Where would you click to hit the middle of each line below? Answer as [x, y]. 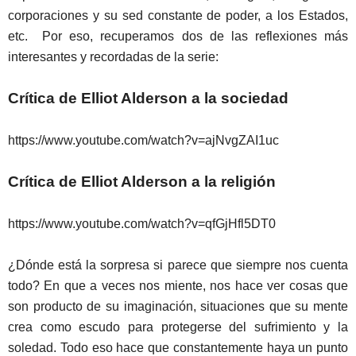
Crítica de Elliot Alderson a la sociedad [148, 99]
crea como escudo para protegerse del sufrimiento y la [178, 327]
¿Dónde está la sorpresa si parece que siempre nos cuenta [178, 265]
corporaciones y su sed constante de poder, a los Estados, [178, 16]
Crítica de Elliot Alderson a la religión [142, 182]
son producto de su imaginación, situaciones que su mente [178, 307]
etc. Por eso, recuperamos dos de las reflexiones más [178, 37]
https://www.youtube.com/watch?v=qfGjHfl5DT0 [142, 224]
